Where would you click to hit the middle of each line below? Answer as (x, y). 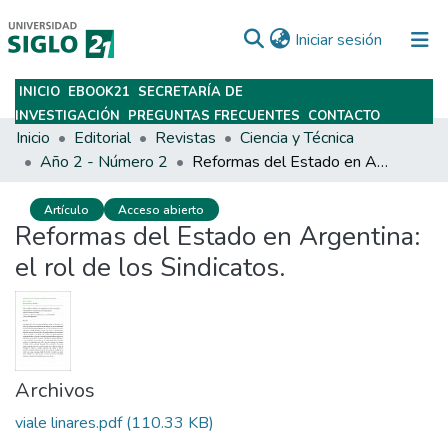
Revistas (185, 138)
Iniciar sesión (338, 39)
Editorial (102, 138)
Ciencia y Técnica (297, 138)
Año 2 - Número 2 (104, 162)
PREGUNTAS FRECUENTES (214, 116)
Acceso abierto (161, 209)
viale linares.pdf (68, 423)
